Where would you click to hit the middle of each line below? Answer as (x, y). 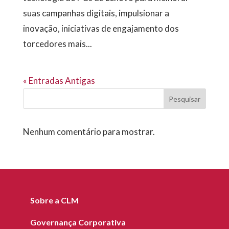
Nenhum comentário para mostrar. (89, 132)
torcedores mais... (57, 44)
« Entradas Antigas (59, 81)
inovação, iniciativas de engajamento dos (101, 29)
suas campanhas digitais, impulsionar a (96, 13)
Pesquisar (185, 99)
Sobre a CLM (54, 200)
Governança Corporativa (78, 222)
